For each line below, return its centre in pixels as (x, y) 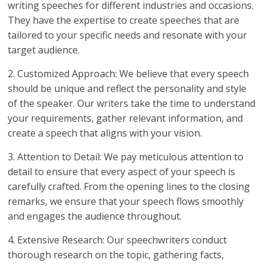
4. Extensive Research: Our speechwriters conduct (118, 240)
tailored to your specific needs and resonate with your (128, 35)
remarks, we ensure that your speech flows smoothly (126, 201)
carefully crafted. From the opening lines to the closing (129, 186)
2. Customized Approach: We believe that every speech (129, 74)
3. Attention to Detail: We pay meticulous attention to (126, 157)
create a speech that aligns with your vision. (105, 133)
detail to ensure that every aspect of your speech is (122, 172)
